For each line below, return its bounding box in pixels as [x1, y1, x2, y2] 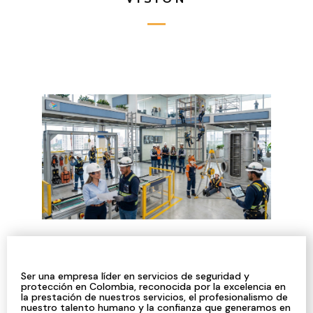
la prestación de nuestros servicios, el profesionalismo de [21, 290, 288, 303]
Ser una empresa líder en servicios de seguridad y [21, 269, 249, 282]
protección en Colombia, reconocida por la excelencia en [21, 279, 286, 293]
